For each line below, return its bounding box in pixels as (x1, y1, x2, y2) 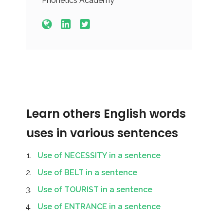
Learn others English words (26, 106, 186, 122)
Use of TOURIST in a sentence (37, 185, 152, 194)
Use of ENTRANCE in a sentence (37, 202, 161, 211)
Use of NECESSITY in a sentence (37, 151, 161, 160)
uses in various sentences (26, 125, 178, 141)
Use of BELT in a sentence (37, 168, 137, 177)
